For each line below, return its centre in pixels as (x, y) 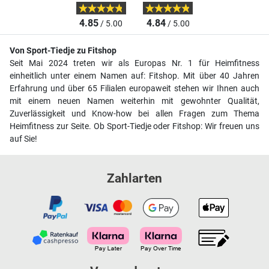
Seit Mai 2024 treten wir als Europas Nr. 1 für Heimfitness (134, 63)
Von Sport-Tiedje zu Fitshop (63, 50)
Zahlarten (134, 178)
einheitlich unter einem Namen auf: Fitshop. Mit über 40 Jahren (134, 76)
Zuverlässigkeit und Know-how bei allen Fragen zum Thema (134, 113)
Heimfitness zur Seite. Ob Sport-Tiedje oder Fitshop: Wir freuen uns (134, 126)
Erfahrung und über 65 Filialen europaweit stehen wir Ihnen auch (134, 88)
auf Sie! (23, 139)
